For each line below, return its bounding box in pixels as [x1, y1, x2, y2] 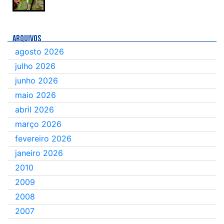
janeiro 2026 [15, 148, 63, 158]
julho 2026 [15, 61, 55, 71]
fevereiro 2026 [15, 133, 71, 143]
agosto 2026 [15, 46, 64, 56]
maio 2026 [15, 90, 56, 100]
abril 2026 [15, 104, 54, 114]
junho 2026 [15, 75, 58, 85]
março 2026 [15, 119, 61, 129]
